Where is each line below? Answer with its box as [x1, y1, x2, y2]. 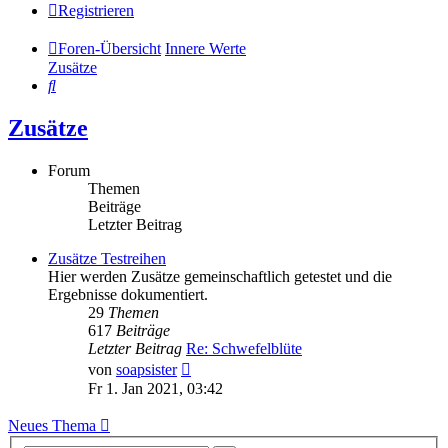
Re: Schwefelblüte [186, 340, 302, 358]
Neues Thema [8, 417, 96, 435]
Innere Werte [165, 40, 246, 58]
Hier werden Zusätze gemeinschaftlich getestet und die [48, 268, 392, 286]
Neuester [190, 357, 246, 375]
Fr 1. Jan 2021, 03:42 [88, 380, 223, 398]
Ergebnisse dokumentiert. [48, 286, 208, 304]
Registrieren [58, 2, 134, 20]
